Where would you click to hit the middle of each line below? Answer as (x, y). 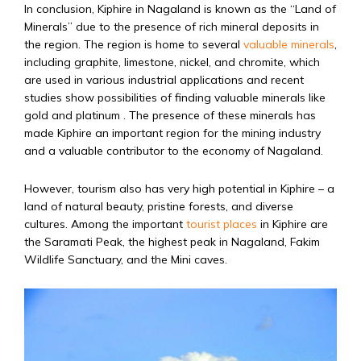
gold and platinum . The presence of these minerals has (170, 116)
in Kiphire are (294, 224)
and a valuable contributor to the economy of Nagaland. (174, 151)
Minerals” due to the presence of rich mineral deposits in (172, 27)
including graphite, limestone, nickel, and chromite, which (172, 62)
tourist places (223, 224)
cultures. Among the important (105, 224)
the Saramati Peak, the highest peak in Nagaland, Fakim (172, 242)
